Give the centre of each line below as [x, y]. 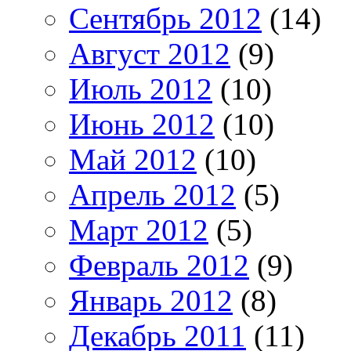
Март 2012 [139, 230]
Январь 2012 [151, 300]
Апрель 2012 [152, 194]
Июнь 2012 [142, 124]
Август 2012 [150, 53]
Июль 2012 [141, 89]
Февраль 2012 [159, 265]
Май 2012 [133, 159]
